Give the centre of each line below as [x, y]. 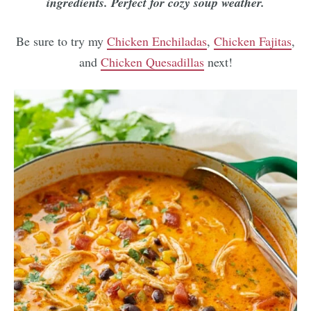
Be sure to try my [61, 41]
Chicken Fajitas [253, 41]
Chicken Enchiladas [157, 41]
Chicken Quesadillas [152, 62]
